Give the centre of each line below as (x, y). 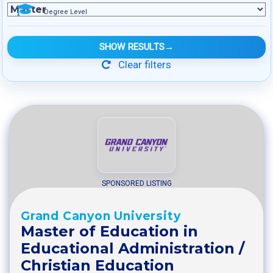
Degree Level (66, 12)
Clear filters (144, 65)
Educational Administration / (133, 248)
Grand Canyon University (101, 216)
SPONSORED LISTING (136, 183)
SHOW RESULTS (132, 47)
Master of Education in (109, 231)
